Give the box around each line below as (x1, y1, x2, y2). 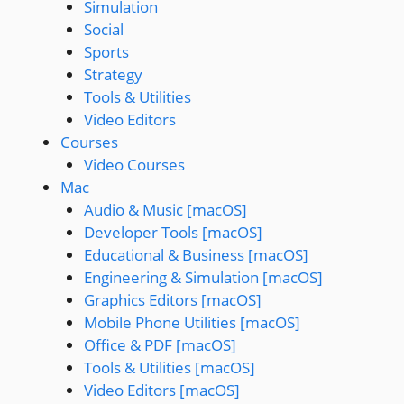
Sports (83, 41, 129, 62)
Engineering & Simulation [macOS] (83, 267, 323, 288)
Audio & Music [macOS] (83, 199, 247, 220)
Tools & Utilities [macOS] (83, 357, 255, 378)
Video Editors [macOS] (83, 380, 240, 400)
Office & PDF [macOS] (83, 335, 236, 355)
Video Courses (83, 154, 185, 175)
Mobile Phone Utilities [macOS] (83, 312, 300, 333)
